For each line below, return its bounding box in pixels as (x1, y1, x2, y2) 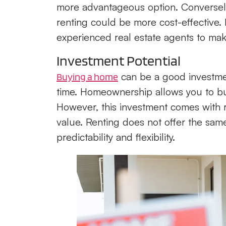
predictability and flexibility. (56, 130, 175, 143)
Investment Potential (56, 51, 181, 69)
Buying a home (56, 70, 118, 83)
